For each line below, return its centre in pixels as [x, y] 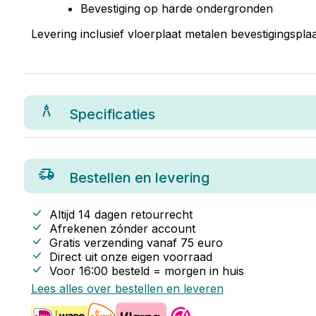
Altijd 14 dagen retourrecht [121, 214]
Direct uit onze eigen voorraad [130, 257]
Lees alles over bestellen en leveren [127, 288]
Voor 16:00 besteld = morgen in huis [146, 271]
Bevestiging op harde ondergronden [176, 8]
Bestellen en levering [139, 178]
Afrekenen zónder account [122, 229]
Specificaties [112, 114]
